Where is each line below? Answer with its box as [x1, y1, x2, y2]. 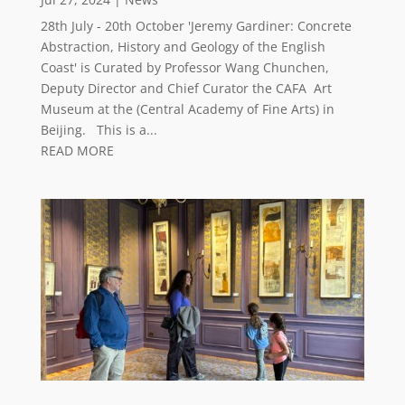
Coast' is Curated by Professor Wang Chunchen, [40, 58, 329, 76]
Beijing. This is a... [40, 120, 157, 138]
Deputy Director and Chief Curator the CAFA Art [40, 79, 332, 97]
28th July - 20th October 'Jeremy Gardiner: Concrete [40, 16, 352, 34]
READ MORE [40, 141, 114, 159]
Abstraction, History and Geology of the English [40, 37, 325, 55]
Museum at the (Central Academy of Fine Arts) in [40, 99, 334, 118]
